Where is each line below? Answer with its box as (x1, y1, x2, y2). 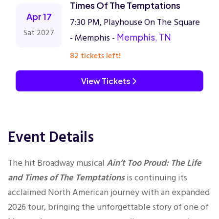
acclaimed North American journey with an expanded (8, 185, 210, 199)
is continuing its (125, 171, 187, 185)
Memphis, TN (117, 31, 171, 43)
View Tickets (81, 76, 131, 86)
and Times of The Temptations (8, 171, 125, 185)
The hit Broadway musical (8, 156, 107, 170)
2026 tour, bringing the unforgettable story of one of (8, 200, 209, 214)
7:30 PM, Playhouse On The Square (70, 15, 200, 29)
